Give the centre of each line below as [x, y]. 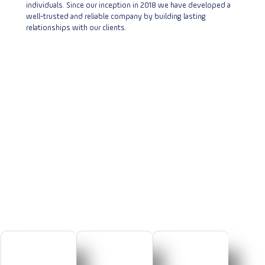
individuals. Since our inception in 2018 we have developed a [129, 6]
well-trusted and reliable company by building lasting [116, 17]
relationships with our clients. [77, 28]
